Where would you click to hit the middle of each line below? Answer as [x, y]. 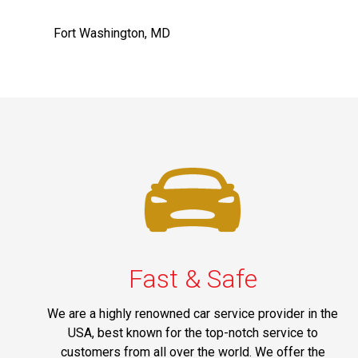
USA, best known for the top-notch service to [193, 332]
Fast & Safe [193, 278]
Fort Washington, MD [112, 33]
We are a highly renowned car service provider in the [193, 313]
